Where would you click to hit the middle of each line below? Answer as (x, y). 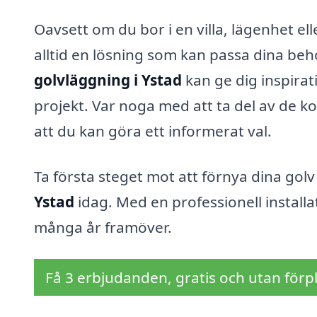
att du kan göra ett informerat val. (153, 131)
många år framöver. (103, 227)
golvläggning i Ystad (108, 80)
